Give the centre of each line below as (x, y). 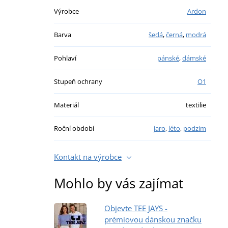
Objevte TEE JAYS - (136, 208)
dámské (194, 58)
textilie (196, 105)
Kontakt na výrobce (88, 156)
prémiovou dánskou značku (153, 219)
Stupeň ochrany (78, 81)
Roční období (74, 128)
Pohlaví (65, 58)
